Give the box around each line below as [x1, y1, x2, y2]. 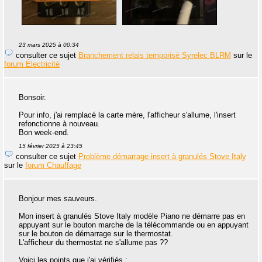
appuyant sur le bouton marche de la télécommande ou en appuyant [19, 220, 249, 230]
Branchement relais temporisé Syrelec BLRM [78, 51, 231, 60]
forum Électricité [4, 60, 60, 69]
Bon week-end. [19, 128, 69, 137]
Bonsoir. [19, 93, 46, 102]
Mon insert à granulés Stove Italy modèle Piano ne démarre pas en [19, 212, 245, 221]
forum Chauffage [25, 161, 81, 170]
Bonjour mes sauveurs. [19, 194, 97, 204]
